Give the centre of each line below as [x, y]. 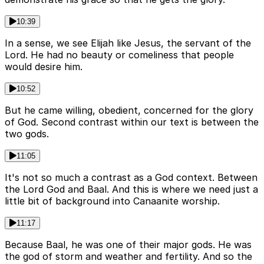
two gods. [27, 134]
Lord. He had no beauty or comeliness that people [119, 55]
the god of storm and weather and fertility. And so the [128, 257]
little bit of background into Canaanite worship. [112, 201]
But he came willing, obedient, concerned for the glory [129, 110]
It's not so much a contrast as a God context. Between [131, 178]
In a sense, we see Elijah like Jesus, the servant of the [128, 43]
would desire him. [44, 67]
